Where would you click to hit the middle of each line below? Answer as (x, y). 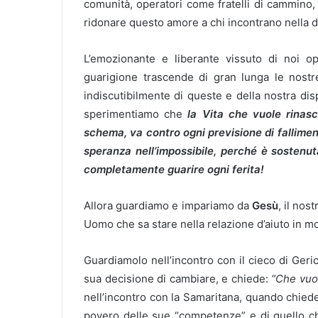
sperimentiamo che (136, 114)
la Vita (205, 114)
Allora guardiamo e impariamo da (168, 205)
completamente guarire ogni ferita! (174, 169)
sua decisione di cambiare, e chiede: (178, 279)
